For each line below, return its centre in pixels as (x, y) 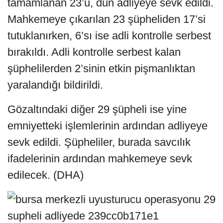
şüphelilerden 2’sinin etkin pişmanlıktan (101, 69)
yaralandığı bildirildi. (55, 85)
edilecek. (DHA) (46, 175)
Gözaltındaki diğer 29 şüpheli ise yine (97, 110)
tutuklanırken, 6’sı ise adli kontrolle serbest (109, 36)
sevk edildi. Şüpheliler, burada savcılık (99, 142)
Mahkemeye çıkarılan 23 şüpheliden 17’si (107, 19)
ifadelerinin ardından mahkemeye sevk (100, 159)
